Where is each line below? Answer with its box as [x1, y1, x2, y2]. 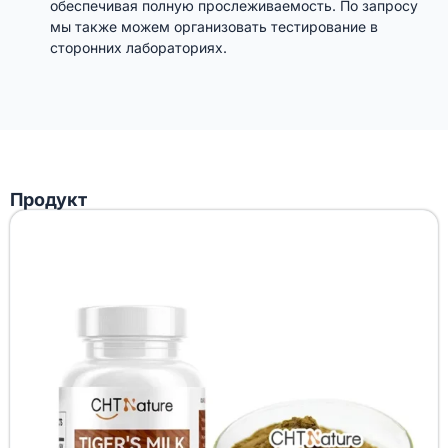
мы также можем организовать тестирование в [50, 17, 378, 35]
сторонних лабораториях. [50, 38, 227, 56]
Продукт [10, 188, 87, 210]
